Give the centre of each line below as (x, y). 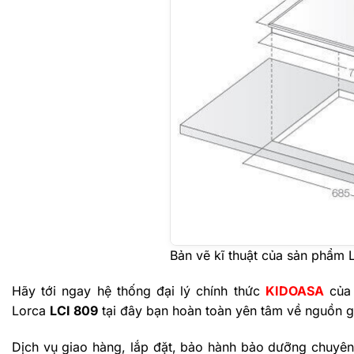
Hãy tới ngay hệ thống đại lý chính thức (139, 291)
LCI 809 (74, 311)
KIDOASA (294, 291)
